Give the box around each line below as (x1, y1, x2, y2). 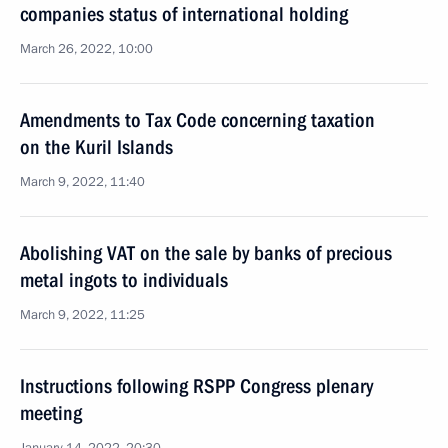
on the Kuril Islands (20, 135, 173, 159)
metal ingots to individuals (20, 268, 228, 292)
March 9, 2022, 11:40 (20, 173, 145, 191)
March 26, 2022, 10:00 (20, 40, 153, 58)
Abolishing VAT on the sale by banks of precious (20, 241, 392, 265)
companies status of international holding (20, 2, 348, 26)
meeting (20, 401, 82, 425)
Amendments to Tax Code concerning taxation (20, 108, 375, 132)
